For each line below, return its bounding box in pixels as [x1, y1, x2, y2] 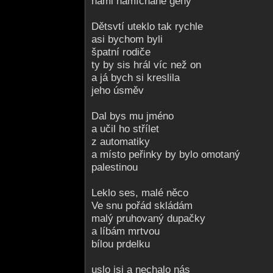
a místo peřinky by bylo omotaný [91, 149, 240, 160]
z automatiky [91, 136, 150, 147]
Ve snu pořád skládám [91, 200, 193, 211]
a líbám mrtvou [91, 225, 160, 237]
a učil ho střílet [91, 123, 159, 135]
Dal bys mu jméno [91, 110, 174, 122]
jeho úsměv [91, 85, 144, 96]
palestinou [91, 161, 138, 173]
